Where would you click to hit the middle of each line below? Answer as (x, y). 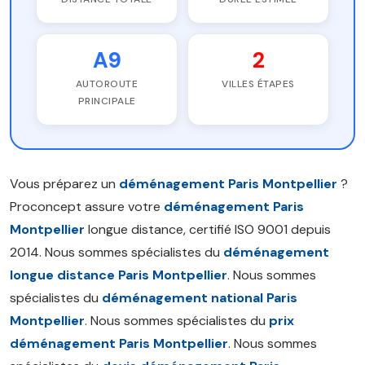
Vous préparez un (64, 184)
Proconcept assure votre (87, 207)
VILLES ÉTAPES (258, 84)
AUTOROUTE (107, 84)
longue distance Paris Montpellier (119, 275)
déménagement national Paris (200, 298)
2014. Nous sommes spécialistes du (117, 252)
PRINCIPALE (107, 101)
